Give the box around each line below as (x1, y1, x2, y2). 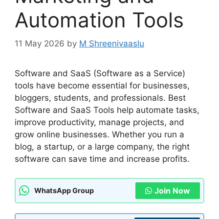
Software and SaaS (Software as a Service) (15, 68, 185, 79)
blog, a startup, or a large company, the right (15, 142, 190, 152)
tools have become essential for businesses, (15, 81, 190, 91)
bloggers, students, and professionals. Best (15, 93, 186, 103)
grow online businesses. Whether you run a (15, 130, 184, 140)
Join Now (154, 185, 190, 196)
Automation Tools (15, 7, 184, 32)
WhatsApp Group (34, 186, 94, 195)
